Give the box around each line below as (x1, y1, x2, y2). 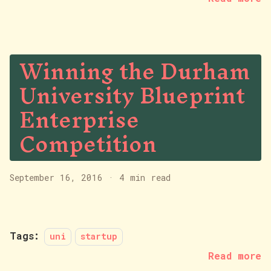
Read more (208, 249, 261, 262)
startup (80, 230, 118, 242)
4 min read (119, 172, 171, 183)
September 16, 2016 (10, 172, 103, 183)
